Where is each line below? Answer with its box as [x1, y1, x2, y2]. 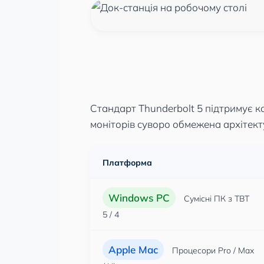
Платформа [103, 157, 152, 168]
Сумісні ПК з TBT [181, 193, 249, 204]
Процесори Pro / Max [170, 245, 254, 256]
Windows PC [108, 192, 170, 204]
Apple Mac [108, 243, 158, 256]
